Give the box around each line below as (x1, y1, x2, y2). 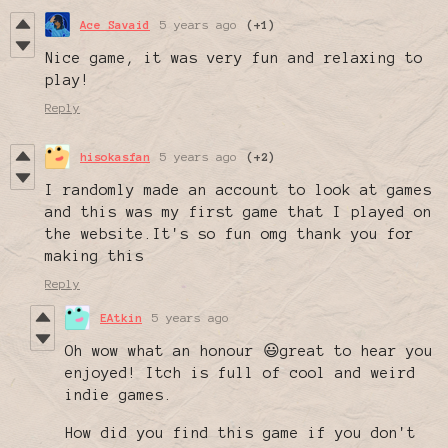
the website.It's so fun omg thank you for (45, 225, 414, 242)
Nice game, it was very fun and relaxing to (45, 49, 423, 66)
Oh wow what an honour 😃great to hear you (65, 342, 433, 359)
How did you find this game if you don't (65, 424, 416, 441)
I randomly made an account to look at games (45, 181, 432, 198)
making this (45, 247, 144, 264)
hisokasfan (80, 149, 150, 163)
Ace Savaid (80, 17, 150, 31)
